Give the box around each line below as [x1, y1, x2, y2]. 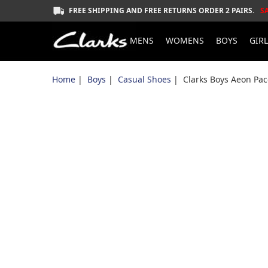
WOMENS [166, 35, 204, 46]
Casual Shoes [118, 74, 171, 85]
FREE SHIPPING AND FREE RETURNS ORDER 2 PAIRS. [69, 5, 254, 16]
